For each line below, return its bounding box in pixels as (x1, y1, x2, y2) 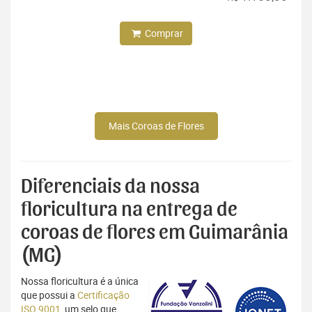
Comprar (142, 26, 183, 40)
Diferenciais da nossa (21, 176, 200, 198)
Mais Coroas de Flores (108, 119, 204, 133)
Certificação (77, 288, 130, 302)
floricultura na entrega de (21, 199, 237, 221)
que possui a (21, 288, 77, 302)
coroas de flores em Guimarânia (21, 222, 288, 244)
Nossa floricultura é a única (21, 274, 139, 288)
